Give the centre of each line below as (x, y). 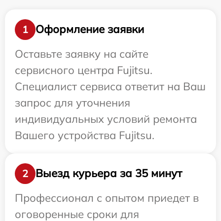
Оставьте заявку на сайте (82, 54)
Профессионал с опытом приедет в (107, 198)
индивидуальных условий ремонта (106, 119)
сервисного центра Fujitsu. (84, 70)
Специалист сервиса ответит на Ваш (110, 86)
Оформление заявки (90, 29)
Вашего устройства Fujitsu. (85, 135)
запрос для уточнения (73, 102)
